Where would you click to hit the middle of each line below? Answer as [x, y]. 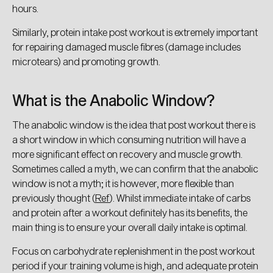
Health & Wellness [144, 176]
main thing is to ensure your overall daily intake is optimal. [130, 227]
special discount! [144, 79]
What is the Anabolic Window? [115, 100]
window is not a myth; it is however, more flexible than [123, 183]
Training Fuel [144, 214]
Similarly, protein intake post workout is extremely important [135, 32]
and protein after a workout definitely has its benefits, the [130, 212]
